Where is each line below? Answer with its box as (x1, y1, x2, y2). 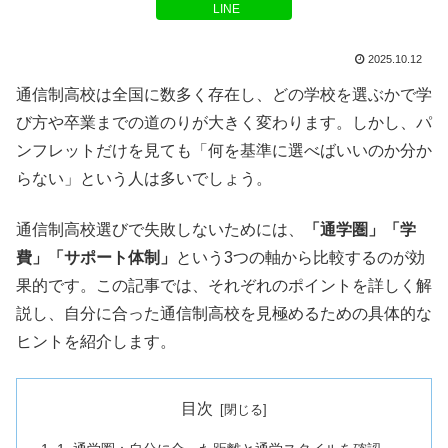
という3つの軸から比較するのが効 (176, 248, 425, 266)
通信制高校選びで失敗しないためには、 (16, 220, 304, 238)
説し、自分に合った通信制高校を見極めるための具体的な (16, 304, 432, 322)
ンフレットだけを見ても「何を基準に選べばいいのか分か (16, 142, 432, 160)
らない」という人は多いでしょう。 (16, 170, 272, 188)
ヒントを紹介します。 (16, 332, 176, 350)
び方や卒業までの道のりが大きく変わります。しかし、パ (16, 114, 432, 132)
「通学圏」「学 (304, 220, 416, 238)
